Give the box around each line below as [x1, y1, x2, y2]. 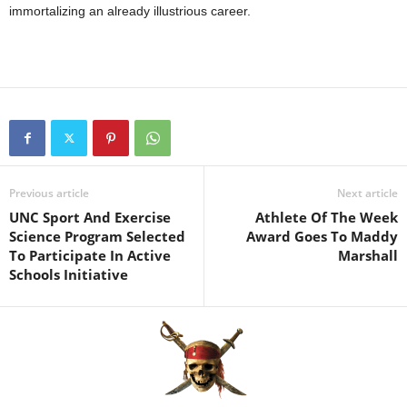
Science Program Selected [9, 226, 185, 245]
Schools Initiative [9, 264, 128, 283]
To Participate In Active [9, 245, 171, 264]
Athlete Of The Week [255, 207, 398, 226]
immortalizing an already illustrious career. [9, 3, 251, 18]
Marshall [338, 245, 398, 264]
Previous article [9, 184, 89, 201]
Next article [337, 184, 398, 201]
